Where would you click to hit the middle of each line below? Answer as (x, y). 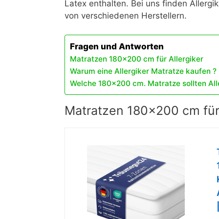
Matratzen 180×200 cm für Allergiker (137, 59)
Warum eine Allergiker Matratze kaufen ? (143, 71)
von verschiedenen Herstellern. (126, 16)
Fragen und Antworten (117, 46)
